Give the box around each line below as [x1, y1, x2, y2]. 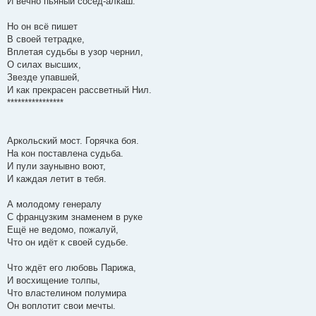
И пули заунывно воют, [7, 161, 106, 172]
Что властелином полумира [7, 288, 126, 299]
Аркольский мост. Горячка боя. [7, 135, 139, 147]
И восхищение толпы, [7, 275, 100, 286]
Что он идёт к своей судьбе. [7, 237, 128, 248]
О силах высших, [7, 59, 81, 71]
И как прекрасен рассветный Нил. [7, 85, 152, 96]
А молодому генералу [7, 199, 102, 210]
